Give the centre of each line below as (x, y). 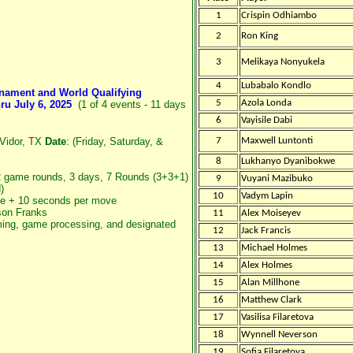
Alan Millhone (270, 282)
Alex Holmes (267, 265)
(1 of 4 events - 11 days (129, 104)
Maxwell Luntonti (277, 141)
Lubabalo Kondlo (277, 85)
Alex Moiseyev (271, 213)
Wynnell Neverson (279, 334)
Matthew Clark (271, 300)
